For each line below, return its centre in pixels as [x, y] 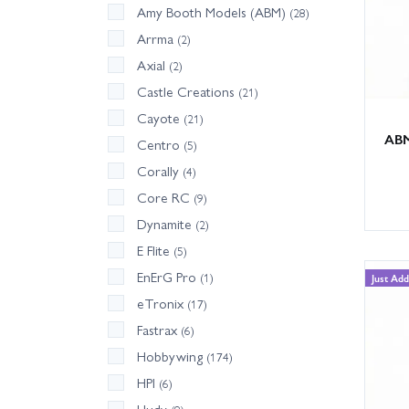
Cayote [160, 118]
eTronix [162, 304]
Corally [160, 171]
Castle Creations [188, 92]
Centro [160, 145]
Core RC [165, 198]
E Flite [155, 251]
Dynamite [166, 224]
